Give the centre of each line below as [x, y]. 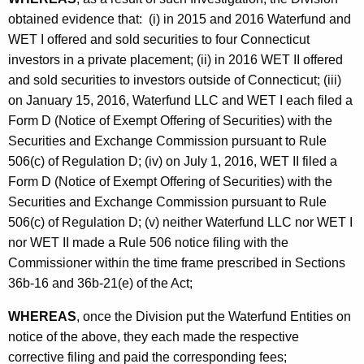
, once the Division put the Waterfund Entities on [214, 317]
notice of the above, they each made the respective [154, 337]
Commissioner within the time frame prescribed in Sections [177, 263]
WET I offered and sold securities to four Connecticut [159, 40]
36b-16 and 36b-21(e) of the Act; [100, 284]
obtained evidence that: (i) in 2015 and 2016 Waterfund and [180, 19]
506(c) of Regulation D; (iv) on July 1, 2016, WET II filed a [173, 162]
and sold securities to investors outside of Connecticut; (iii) [175, 80]
